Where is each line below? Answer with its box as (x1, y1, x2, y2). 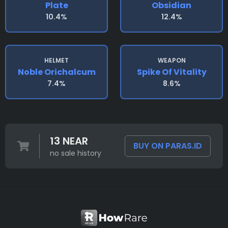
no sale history (49, 148, 101, 158)
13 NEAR (49, 134, 88, 148)
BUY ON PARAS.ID (133, 140, 202, 152)
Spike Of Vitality (136, 66, 207, 78)
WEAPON (157, 56, 186, 65)
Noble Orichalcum (17, 66, 96, 78)
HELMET (44, 56, 69, 65)
